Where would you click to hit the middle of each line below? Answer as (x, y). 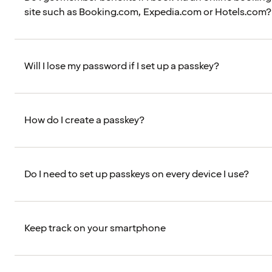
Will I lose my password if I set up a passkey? (122, 66)
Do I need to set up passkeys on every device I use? (137, 175)
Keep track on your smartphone (95, 229)
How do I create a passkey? (84, 121)
